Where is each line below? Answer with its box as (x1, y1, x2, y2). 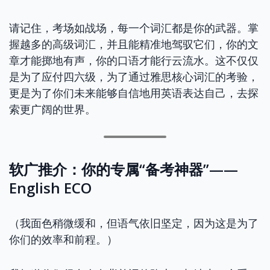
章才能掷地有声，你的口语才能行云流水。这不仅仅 (9, 54, 259, 67)
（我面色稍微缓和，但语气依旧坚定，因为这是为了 (9, 217, 259, 230)
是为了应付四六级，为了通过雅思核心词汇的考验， (9, 71, 259, 83)
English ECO (9, 178, 92, 198)
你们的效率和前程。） (9, 233, 118, 246)
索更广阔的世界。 (9, 103, 96, 116)
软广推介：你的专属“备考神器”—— (9, 159, 238, 179)
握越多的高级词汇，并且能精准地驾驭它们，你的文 (9, 38, 259, 51)
